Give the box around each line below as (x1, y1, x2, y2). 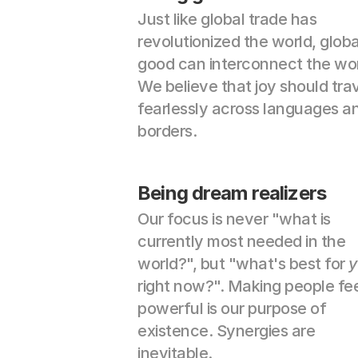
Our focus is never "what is (137, 209, 331, 229)
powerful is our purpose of (137, 299, 326, 318)
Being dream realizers (137, 181, 327, 205)
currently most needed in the (137, 232, 345, 251)
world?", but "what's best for (137, 254, 348, 273)
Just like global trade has (137, 10, 316, 29)
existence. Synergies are (137, 321, 315, 340)
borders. (137, 121, 197, 141)
